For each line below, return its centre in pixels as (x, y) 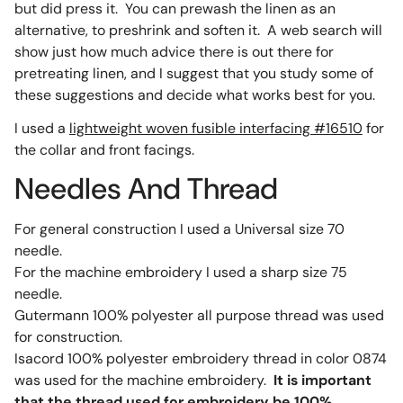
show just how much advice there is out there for (174, 51)
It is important (322, 381)
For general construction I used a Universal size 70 (179, 229)
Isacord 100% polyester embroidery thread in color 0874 (200, 359)
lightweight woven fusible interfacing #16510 (215, 128)
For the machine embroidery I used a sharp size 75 (180, 273)
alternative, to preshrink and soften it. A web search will (198, 30)
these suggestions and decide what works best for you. (194, 94)
